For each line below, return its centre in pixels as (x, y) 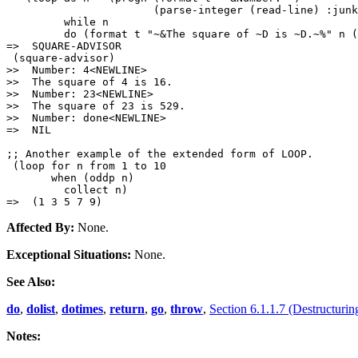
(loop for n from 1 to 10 (86, 166)
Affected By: (40, 228)
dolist (41, 309)
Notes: (24, 336)
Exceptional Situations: (69, 255)
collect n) (67, 190)
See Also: (31, 282)
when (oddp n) (70, 178)
